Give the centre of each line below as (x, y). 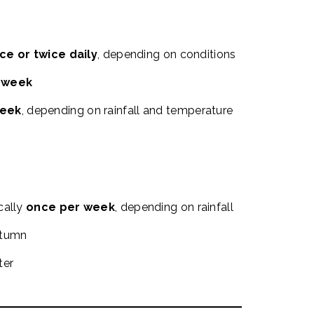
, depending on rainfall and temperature (127, 110)
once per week (71, 207)
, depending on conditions (167, 54)
